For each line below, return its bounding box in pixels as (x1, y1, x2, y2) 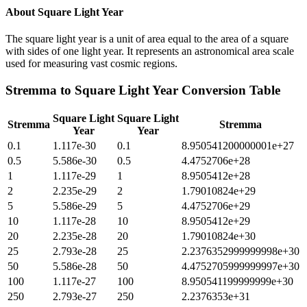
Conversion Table (178, 82, 280, 97)
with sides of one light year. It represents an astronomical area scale (5, 45, 294, 57)
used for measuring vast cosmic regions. (5, 57, 177, 69)
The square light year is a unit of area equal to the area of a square (5, 32, 288, 45)
